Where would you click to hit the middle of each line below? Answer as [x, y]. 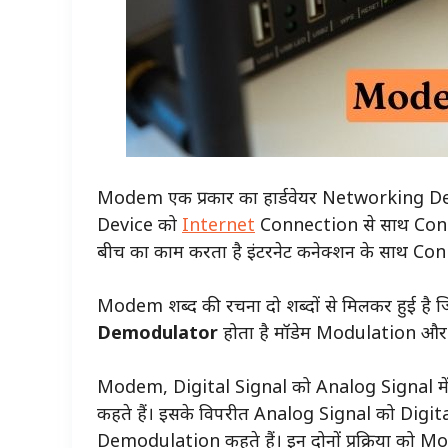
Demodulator [157, 331]
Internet [218, 223]
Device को [139, 223]
